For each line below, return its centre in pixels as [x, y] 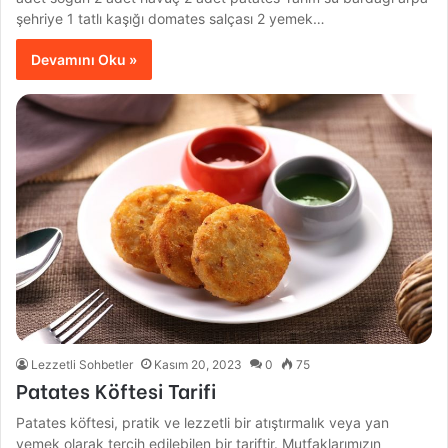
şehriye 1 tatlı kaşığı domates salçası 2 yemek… [171, 18]
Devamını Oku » [84, 59]
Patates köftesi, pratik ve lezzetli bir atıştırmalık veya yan [203, 422]
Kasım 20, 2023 [198, 364]
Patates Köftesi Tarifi [116, 389]
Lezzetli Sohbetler [82, 364]
